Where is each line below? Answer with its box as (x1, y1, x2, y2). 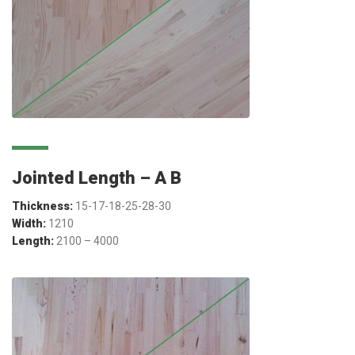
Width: (12, 216, 46, 230)
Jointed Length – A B (12, 167, 181, 188)
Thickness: (12, 199, 75, 212)
